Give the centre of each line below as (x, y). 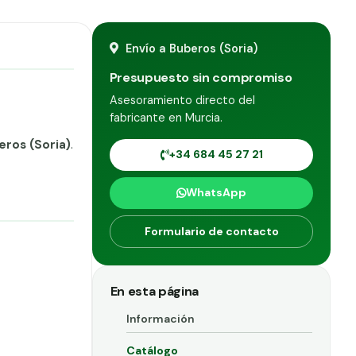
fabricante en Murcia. (166, 117)
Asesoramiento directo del (182, 100)
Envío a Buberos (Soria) (190, 48)
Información (160, 318)
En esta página (155, 291)
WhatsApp (216, 193)
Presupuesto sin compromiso (201, 77)
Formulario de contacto (211, 231)
